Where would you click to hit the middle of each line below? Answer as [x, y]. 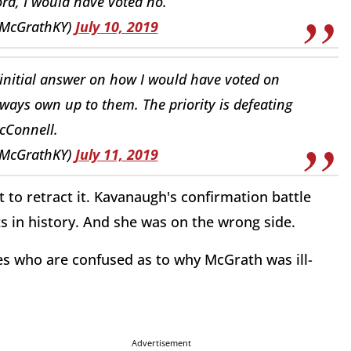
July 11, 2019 [116, 154]
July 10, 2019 [116, 26]
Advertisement [161, 343]
